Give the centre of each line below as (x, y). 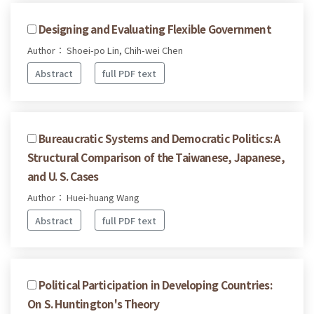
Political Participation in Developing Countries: (155, 285)
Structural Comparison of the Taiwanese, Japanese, (156, 157)
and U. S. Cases (63, 176)
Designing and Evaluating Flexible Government (155, 29)
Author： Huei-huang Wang (83, 197)
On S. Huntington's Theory (94, 304)
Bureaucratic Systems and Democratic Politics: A (159, 138)
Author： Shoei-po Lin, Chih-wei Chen (105, 50)
